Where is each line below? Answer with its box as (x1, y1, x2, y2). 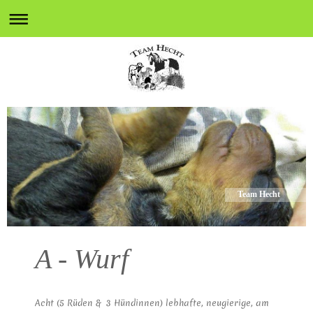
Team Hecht (238, 189, 281, 200)
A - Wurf (35, 242, 129, 275)
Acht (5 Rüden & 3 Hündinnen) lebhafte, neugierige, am (35, 296, 269, 309)
